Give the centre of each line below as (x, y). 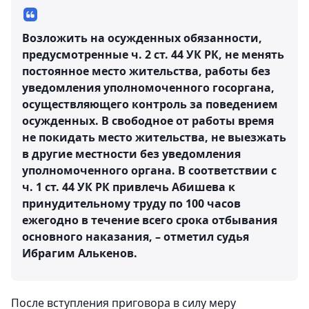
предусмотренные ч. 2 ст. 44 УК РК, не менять (153, 54)
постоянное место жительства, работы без (146, 71)
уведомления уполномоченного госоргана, (148, 87)
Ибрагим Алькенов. (80, 253)
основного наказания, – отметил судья (136, 236)
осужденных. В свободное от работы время (148, 120)
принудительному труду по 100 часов (131, 203)
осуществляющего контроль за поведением (150, 104)
